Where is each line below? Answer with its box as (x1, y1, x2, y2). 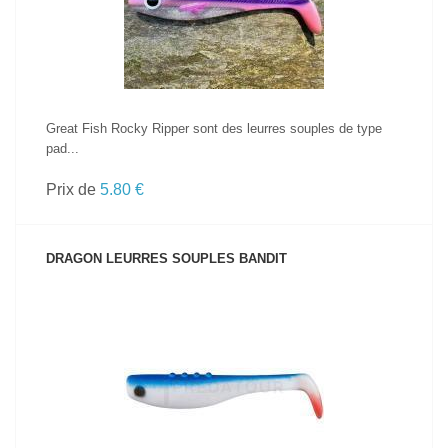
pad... (46, 141, 79, 156)
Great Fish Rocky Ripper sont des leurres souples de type (46, 121, 382, 136)
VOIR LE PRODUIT (175, 355, 273, 367)
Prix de (46, 181, 100, 198)
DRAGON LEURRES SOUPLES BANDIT (46, 251, 287, 266)
